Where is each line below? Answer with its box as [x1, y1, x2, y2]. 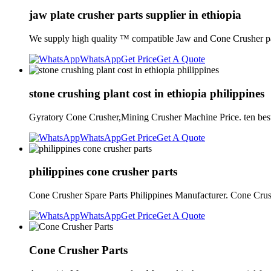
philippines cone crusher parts [29, 165, 177, 178]
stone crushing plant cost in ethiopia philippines [29, 87, 264, 100]
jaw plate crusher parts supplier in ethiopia [29, 8, 241, 22]
